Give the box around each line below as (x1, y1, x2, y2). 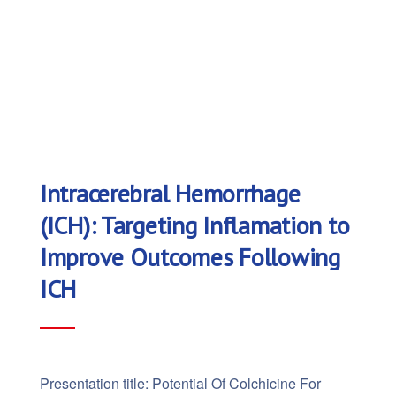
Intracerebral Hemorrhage (40, 177, 301, 210)
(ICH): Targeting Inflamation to (40, 209, 350, 242)
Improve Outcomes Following (40, 240, 340, 274)
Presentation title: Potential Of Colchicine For (40, 373, 321, 394)
